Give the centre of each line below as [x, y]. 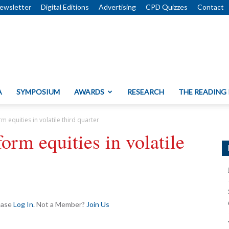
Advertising [117, 7]
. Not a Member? [60, 204]
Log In [23, 204]
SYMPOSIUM [38, 92]
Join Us [98, 204]
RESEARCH [146, 92]
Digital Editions [65, 7]
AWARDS [89, 92]
